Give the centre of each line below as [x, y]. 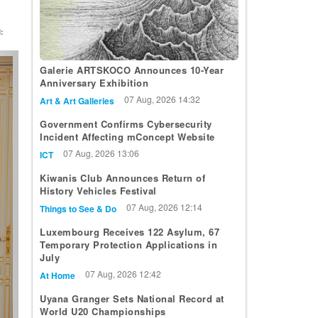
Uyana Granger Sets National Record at [132, 299]
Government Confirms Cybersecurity [126, 124]
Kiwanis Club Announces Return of [122, 178]
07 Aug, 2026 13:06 [101, 153]
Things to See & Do [78, 209]
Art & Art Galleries [77, 101]
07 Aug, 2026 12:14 [164, 207]
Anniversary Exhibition [94, 83]
